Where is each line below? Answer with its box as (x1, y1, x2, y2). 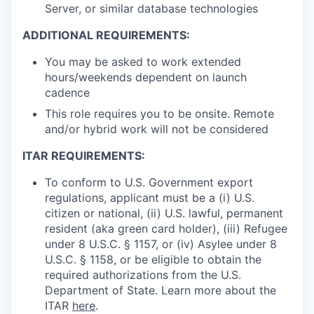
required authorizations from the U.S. (45, 267, 241, 282)
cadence (45, 85, 90, 100)
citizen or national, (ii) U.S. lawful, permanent (45, 205, 283, 220)
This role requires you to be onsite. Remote (45, 106, 274, 121)
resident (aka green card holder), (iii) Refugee (45, 221, 287, 235)
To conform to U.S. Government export (45, 175, 253, 189)
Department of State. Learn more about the (45, 282, 276, 297)
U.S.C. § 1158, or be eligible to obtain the (45, 252, 261, 266)
